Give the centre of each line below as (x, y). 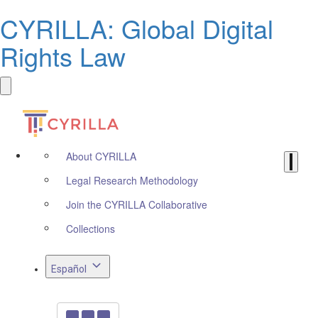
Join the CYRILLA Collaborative (137, 204)
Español (69, 269)
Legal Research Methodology (132, 180)
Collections (91, 229)
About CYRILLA (101, 156)
